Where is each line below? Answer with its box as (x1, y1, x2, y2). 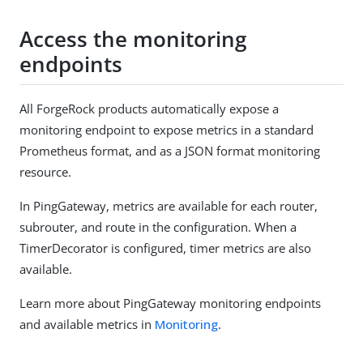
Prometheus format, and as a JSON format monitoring (19, 143, 320, 160)
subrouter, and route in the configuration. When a (19, 219, 297, 236)
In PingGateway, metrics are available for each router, (19, 198, 318, 215)
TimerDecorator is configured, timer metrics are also (19, 240, 311, 257)
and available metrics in (19, 316, 155, 333)
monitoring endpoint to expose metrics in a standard (19, 122, 314, 139)
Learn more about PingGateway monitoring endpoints (19, 295, 321, 312)
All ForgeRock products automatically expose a (19, 100, 279, 117)
